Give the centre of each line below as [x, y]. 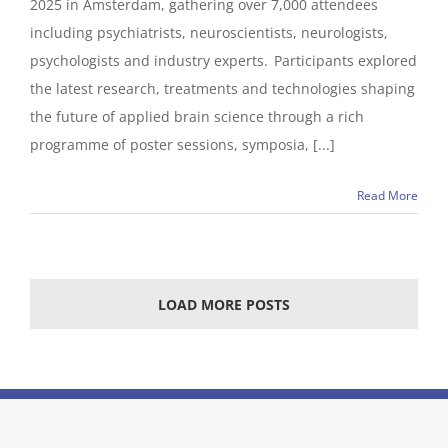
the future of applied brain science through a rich [197, 116]
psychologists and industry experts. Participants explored [223, 60]
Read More [387, 195]
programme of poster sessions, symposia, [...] [182, 144]
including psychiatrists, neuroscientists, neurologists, [209, 32]
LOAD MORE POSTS [224, 304]
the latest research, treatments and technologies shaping [222, 88]
